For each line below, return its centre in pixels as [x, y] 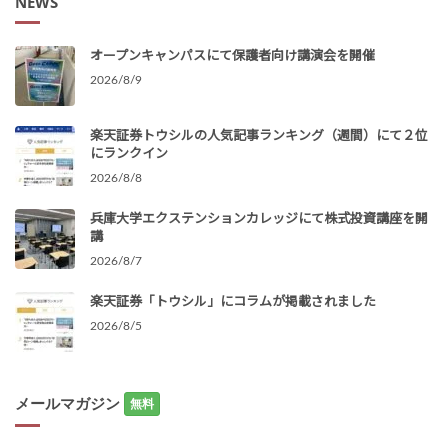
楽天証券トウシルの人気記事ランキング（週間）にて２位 [259, 134]
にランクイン [129, 152]
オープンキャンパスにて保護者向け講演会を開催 [232, 54]
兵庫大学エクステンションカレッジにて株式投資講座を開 [259, 217]
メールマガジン [69, 402]
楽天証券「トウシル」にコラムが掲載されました [233, 300]
